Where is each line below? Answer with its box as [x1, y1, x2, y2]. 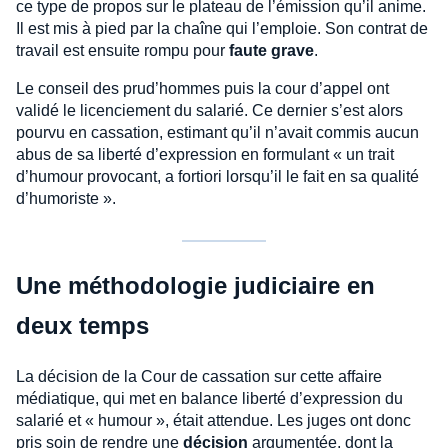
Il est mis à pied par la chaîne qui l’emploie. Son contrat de [16, 19, 428, 37]
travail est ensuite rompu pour [16, 41, 229, 59]
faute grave [229, 41, 314, 59]
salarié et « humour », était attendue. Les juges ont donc [16, 411, 411, 429]
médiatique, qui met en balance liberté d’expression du [16, 389, 403, 407]
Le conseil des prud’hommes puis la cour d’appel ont [16, 79, 389, 97]
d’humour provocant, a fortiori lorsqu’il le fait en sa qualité [16, 167, 419, 185]
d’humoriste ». [16, 189, 116, 207]
